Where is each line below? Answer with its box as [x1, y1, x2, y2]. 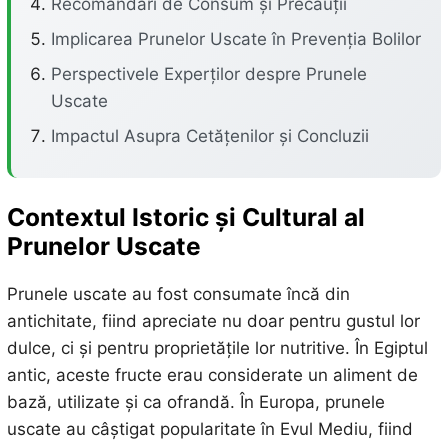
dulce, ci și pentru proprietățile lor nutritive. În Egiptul [6, 338, 428, 359]
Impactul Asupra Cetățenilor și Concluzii [50, 126, 369, 146]
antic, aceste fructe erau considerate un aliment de [6, 365, 418, 386]
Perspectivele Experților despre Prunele [50, 64, 367, 84]
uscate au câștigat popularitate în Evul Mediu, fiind [6, 419, 413, 440]
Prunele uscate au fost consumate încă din [6, 284, 350, 305]
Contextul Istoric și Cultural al [6, 202, 365, 232]
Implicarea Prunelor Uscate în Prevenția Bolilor [50, 29, 421, 49]
